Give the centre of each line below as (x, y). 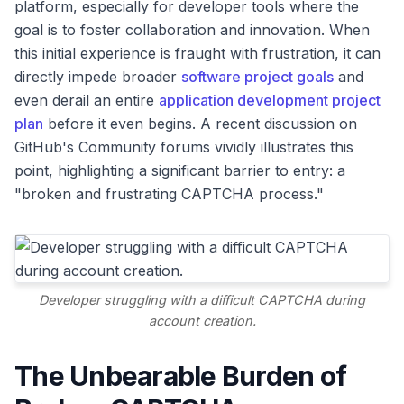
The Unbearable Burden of (180, 376)
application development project (270, 100)
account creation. (202, 321)
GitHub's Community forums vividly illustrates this (184, 147)
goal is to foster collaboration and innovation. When (192, 30)
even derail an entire (87, 100)
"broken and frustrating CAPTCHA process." (169, 194)
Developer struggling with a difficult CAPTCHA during (202, 300)
